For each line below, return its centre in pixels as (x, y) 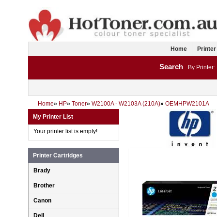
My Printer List (53, 117)
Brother (44, 186)
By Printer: (201, 68)
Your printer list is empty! (65, 132)
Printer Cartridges (58, 156)
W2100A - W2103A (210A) (126, 104)
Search (171, 67)
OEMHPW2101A (187, 104)
